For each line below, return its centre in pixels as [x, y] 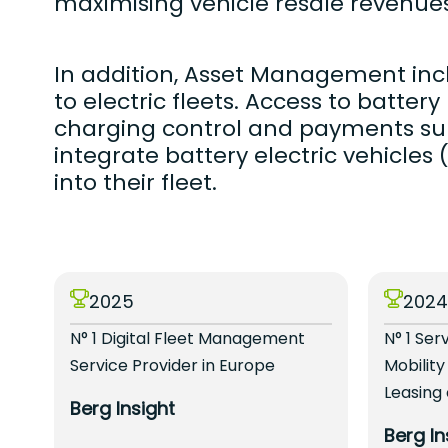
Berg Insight [122, 409]
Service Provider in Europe [172, 366]
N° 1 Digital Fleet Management [187, 339]
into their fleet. [135, 183]
